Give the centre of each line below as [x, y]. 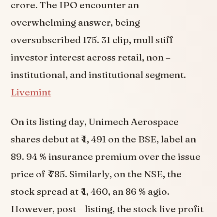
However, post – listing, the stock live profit [107, 209]
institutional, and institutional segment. [99, 74]
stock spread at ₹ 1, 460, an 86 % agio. [90, 192]
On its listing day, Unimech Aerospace [95, 122]
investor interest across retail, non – [91, 57]
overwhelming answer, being [76, 22]
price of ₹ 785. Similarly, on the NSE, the [96, 174]
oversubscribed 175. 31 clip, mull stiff [92, 39]
